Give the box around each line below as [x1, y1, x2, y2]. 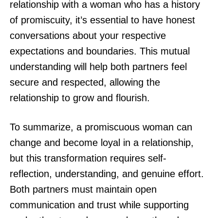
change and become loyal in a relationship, [10, 137, 194, 148]
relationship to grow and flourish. [10, 92, 150, 103]
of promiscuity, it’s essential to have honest [10, 14, 195, 25]
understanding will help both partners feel [10, 61, 187, 72]
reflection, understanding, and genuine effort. [10, 168, 204, 179]
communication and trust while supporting [10, 199, 189, 210]
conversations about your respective [10, 30, 166, 41]
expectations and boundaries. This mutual [10, 45, 190, 56]
